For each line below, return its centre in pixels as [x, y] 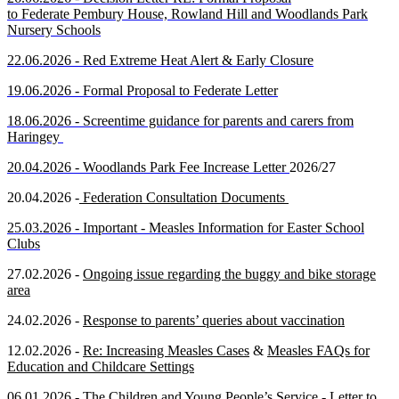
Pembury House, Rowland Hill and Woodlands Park [220, 14]
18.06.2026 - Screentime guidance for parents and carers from [180, 121]
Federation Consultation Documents [184, 197]
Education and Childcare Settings [101, 366]
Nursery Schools [54, 30]
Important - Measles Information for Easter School [224, 228]
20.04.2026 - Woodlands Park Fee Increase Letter [148, 167]
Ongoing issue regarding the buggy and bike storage [229, 274]
